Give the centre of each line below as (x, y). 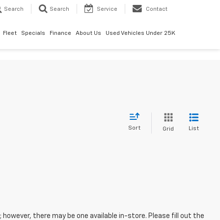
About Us (88, 34)
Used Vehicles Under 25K (140, 34)
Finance (60, 34)
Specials (33, 34)
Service (107, 9)
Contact (157, 9)
